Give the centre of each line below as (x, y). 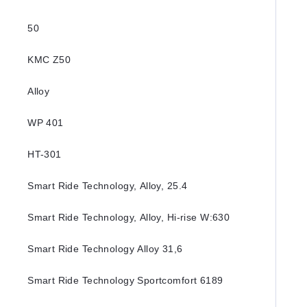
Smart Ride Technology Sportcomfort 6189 (125, 280)
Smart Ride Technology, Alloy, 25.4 (108, 186)
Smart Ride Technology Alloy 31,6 (105, 249)
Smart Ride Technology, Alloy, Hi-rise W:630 (129, 217)
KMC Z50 (49, 60)
